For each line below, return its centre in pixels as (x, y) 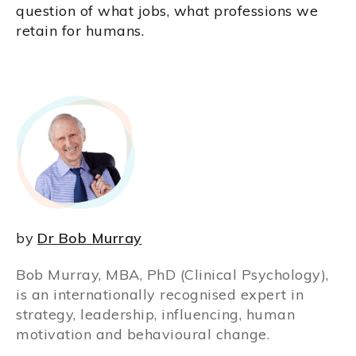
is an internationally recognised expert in (160, 295)
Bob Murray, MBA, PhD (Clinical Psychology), (172, 275)
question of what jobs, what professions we (167, 11)
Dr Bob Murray (90, 238)
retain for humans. (80, 31)
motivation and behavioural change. (143, 335)
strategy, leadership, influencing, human (155, 315)
